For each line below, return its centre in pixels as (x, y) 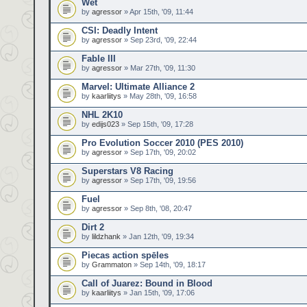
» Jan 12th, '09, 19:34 (157, 236)
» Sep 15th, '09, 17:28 (156, 124)
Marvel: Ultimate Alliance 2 (138, 87)
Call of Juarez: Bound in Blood (147, 283)
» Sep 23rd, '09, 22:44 (159, 40)
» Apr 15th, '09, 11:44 (158, 12)
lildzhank (106, 236)
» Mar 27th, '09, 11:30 (159, 68)
